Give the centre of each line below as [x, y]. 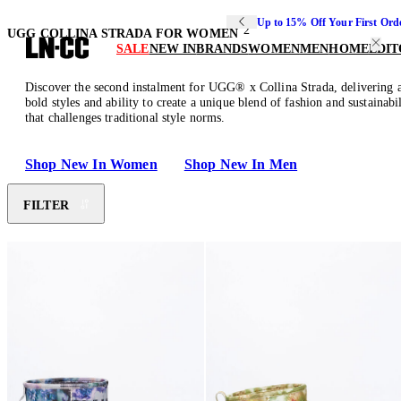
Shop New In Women [91, 165]
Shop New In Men [241, 165]
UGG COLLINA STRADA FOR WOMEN [123, 34]
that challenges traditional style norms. [125, 118]
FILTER [46, 205]
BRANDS [222, 49]
